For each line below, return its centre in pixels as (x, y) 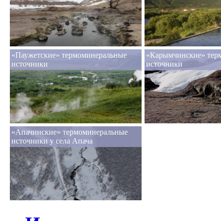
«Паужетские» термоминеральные (69, 55)
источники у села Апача (52, 141)
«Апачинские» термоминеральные (70, 132)
